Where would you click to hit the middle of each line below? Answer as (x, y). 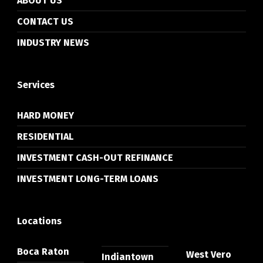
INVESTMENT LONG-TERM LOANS (87, 179)
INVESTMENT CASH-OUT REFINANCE (95, 158)
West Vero (208, 255)
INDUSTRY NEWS (53, 43)
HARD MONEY (45, 116)
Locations (39, 221)
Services (36, 85)
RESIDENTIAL (45, 137)
